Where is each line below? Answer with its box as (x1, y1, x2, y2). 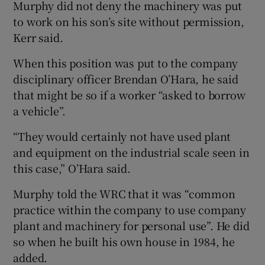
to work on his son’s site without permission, (13, 13, 244, 29)
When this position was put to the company (13, 54, 238, 70)
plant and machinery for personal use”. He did (13, 217, 250, 233)
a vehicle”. (13, 102, 66, 118)
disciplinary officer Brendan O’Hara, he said (13, 70, 238, 86)
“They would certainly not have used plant (13, 128, 231, 144)
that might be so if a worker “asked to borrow (13, 86, 245, 102)
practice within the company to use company (13, 201, 247, 217)
